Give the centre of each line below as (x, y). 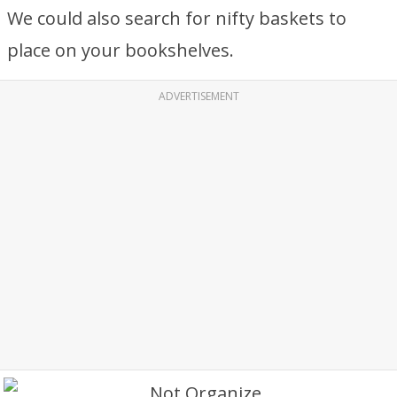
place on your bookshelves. (121, 50)
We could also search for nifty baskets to (177, 18)
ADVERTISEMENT (198, 96)
